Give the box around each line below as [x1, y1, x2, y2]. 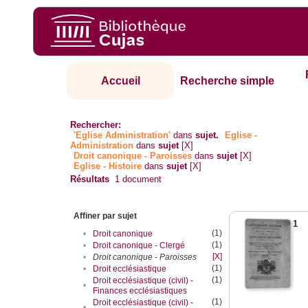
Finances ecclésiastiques [93, 286, 188, 296]
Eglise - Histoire [74, 161, 142, 172]
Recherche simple [180, 75, 275, 87]
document [120, 174, 162, 185]
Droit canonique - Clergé [93, 241, 186, 251]
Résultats [70, 174, 110, 185]
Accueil [100, 75, 140, 87]
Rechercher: [70, 120, 122, 131]
